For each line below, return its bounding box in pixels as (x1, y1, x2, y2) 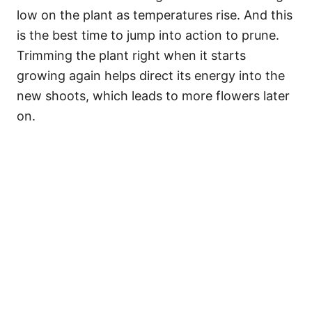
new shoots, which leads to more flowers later (17, 88, 290, 103)
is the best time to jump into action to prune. (17, 28, 279, 42)
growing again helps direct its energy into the (17, 68, 285, 83)
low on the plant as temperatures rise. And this (17, 8, 292, 22)
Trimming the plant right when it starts (17, 48, 246, 63)
